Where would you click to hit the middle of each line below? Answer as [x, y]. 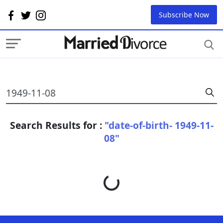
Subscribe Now [184, 15]
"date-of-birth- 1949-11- [159, 125]
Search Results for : [57, 125]
